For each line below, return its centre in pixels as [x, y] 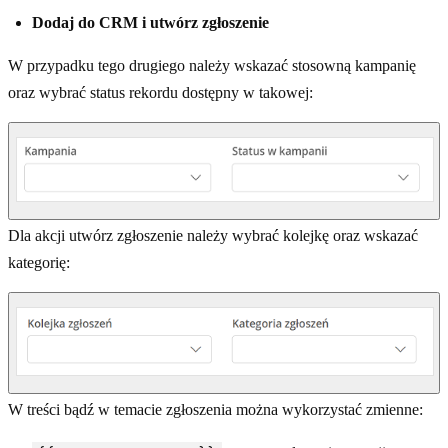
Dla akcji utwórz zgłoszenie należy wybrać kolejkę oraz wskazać [213, 235]
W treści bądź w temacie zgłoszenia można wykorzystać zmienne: [215, 410]
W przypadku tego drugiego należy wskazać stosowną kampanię [212, 66]
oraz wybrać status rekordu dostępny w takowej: [160, 93]
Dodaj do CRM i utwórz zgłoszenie [150, 23]
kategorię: [39, 262]
